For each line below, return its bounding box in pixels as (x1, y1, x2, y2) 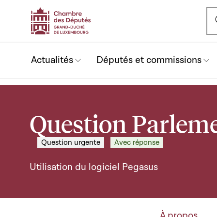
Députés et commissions (96, 54, 201, 66)
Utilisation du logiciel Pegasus (30, 161, 158, 173)
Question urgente (41, 138, 100, 147)
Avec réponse (114, 138, 159, 147)
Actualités (31, 54, 73, 66)
